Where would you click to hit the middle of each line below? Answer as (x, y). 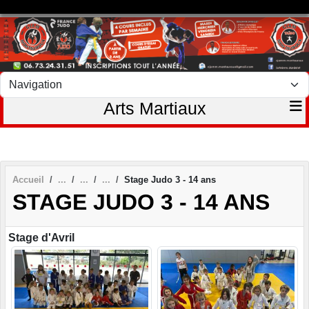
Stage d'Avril (41, 238)
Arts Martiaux (154, 108)
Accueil (28, 179)
